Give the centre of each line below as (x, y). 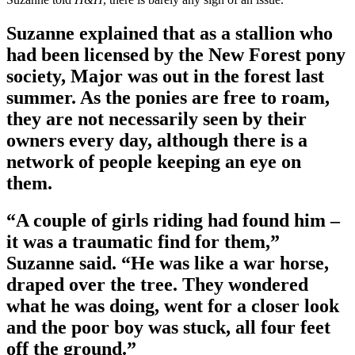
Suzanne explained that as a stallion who (170, 34)
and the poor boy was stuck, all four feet (168, 328)
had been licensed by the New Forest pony (176, 55)
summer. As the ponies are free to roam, (168, 98)
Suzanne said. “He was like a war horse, (168, 263)
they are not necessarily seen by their (157, 119)
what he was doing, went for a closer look (173, 306)
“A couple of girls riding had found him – (173, 221)
